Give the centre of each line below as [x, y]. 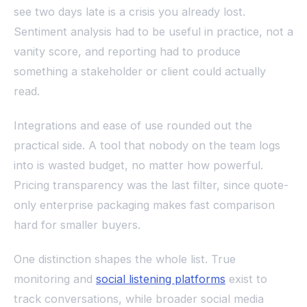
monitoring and [55, 279]
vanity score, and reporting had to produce [127, 52]
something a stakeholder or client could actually [140, 72]
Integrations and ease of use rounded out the [133, 126]
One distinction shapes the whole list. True [125, 259]
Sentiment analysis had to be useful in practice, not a [153, 32]
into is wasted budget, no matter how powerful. [138, 165]
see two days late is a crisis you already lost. [130, 12]
